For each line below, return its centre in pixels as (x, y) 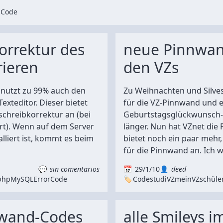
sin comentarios (75, 169)
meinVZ (187, 179)
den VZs (151, 67)
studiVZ (162, 179)
